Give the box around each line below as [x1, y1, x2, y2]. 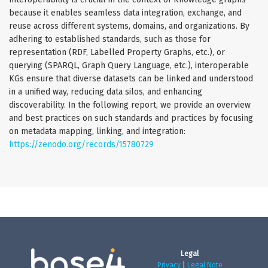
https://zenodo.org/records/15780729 [9, 139, 154, 150]
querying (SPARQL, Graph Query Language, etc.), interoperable [9, 60, 249, 71]
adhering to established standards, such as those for [9, 33, 211, 44]
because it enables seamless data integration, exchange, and [9, 7, 242, 18]
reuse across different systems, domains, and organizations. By [9, 20, 249, 31]
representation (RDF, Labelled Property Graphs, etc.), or [9, 47, 225, 57]
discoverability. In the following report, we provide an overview [9, 99, 251, 110]
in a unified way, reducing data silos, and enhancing [9, 86, 202, 97]
